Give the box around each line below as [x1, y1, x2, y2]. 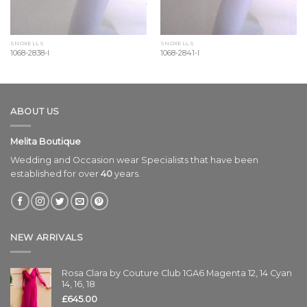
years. [112, 168, 140, 179]
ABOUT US [10, 106, 60, 117]
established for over [10, 168, 101, 179]
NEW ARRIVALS [10, 232, 84, 243]
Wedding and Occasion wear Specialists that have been [10, 154, 258, 165]
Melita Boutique [10, 136, 81, 147]
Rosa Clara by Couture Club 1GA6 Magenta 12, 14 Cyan [62, 268, 292, 279]
